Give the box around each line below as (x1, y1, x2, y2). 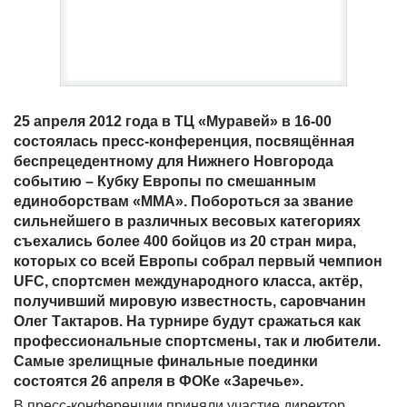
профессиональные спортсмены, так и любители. (14, 333, 381, 349)
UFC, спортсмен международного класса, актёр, (14, 273, 362, 289)
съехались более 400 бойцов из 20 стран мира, (14, 233, 356, 249)
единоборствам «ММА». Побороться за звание (14, 194, 353, 209)
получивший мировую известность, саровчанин (14, 293, 366, 309)
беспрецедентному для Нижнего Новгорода (14, 154, 333, 169)
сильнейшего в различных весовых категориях (14, 213, 361, 229)
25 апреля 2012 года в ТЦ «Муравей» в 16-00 (14, 114, 332, 129)
